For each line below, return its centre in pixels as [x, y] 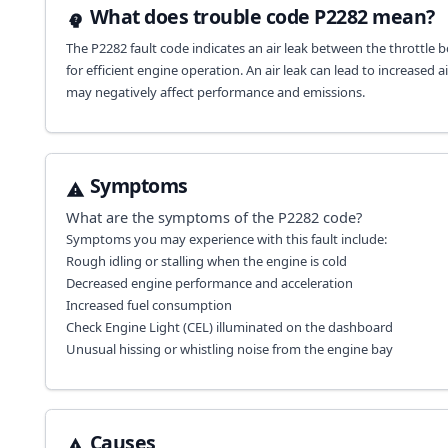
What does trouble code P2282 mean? [262, 17]
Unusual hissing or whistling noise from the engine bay [229, 348]
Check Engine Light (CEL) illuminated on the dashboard [229, 326]
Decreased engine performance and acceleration [209, 282]
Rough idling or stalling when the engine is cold [206, 260]
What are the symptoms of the [171, 216]
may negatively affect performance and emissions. [215, 91]
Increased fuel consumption [148, 304]
